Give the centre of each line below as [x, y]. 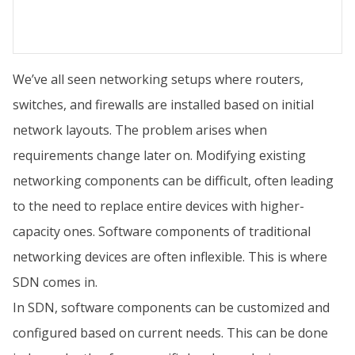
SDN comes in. [55, 282]
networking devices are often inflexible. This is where [170, 257]
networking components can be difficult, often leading [173, 181]
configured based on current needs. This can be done [170, 333]
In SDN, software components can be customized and [171, 307]
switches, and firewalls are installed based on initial [163, 105]
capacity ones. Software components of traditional [162, 231]
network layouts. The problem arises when [140, 130]
